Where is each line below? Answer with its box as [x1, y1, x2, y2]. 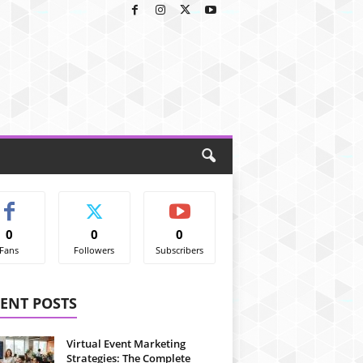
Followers [74, 244, 115, 256]
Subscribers [156, 244, 204, 256]
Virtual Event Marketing [66, 336, 186, 351]
